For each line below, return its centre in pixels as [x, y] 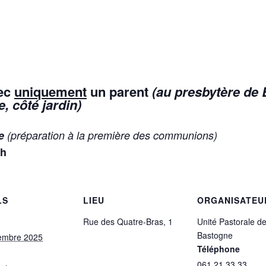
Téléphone [218, 248]
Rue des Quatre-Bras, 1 [128, 221]
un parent [119, 91]
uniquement [50, 91]
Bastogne [215, 235]
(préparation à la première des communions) [111, 135]
